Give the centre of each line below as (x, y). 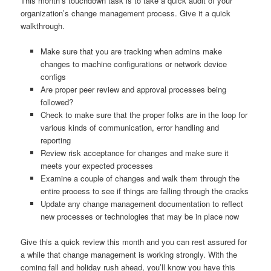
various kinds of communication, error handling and (129, 128)
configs (53, 77)
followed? (57, 102)
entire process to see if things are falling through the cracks (144, 191)
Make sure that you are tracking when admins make (131, 51)
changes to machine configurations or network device (133, 64)
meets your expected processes (96, 166)
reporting (55, 140)
